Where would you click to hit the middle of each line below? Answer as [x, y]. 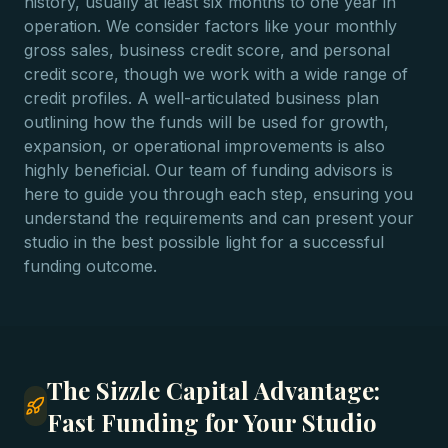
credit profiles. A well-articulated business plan [201, 98]
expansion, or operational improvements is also [204, 146]
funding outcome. [90, 266]
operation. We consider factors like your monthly [210, 26]
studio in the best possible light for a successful [204, 242]
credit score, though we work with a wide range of [216, 74]
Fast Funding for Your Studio [211, 422]
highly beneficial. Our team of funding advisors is [208, 170]
